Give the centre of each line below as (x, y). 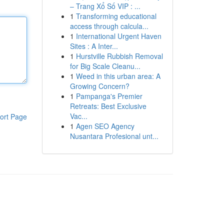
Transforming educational (116, 16)
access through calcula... (109, 26)
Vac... (78, 116)
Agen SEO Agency (105, 126)
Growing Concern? (99, 86)
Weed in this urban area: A (118, 76)
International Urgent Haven (118, 36)
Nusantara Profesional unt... (114, 136)
